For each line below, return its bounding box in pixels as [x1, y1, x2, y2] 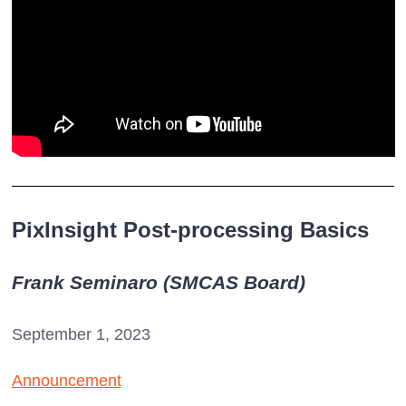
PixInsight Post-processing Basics [11, 217, 369, 242]
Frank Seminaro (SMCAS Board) [11, 271, 305, 293]
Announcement [11, 371, 121, 390]
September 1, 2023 [11, 324, 150, 343]
